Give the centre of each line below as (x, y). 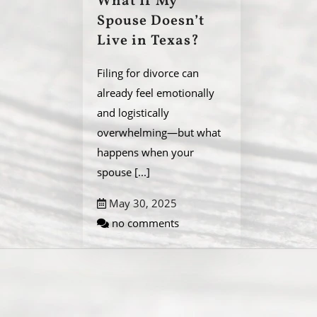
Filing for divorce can (148, 73)
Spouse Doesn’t (151, 22)
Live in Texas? (148, 41)
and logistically (133, 113)
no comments (144, 223)
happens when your (145, 152)
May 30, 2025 (142, 203)
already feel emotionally (156, 93)
